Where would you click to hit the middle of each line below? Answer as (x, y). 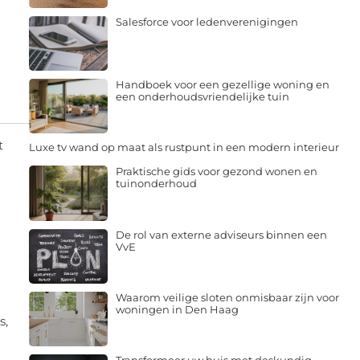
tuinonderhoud (156, 184)
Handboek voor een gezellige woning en (222, 85)
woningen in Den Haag (177, 309)
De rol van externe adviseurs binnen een (221, 234)
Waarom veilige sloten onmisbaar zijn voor (227, 297)
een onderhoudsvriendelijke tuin (202, 97)
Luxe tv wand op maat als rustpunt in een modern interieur (184, 147)
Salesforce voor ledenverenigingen (207, 21)
